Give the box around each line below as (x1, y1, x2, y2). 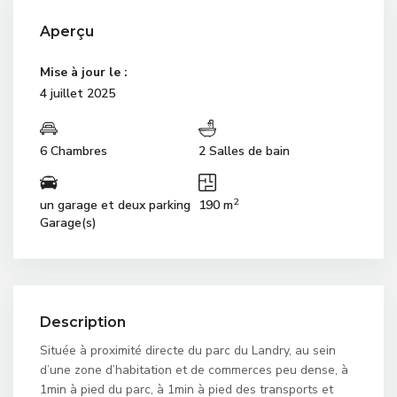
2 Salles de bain (198, 143, 290, 160)
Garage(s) (40, 214, 97, 231)
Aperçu (40, 23, 94, 40)
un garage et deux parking (40, 197, 191, 214)
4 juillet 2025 (40, 85, 115, 102)
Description (40, 314, 126, 331)
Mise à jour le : (40, 64, 128, 81)
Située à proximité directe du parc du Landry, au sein (40, 342, 336, 359)
